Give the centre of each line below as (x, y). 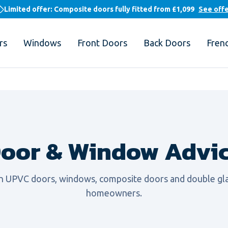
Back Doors (167, 43)
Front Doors (102, 43)
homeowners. (114, 193)
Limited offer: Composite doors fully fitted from (88, 9)
